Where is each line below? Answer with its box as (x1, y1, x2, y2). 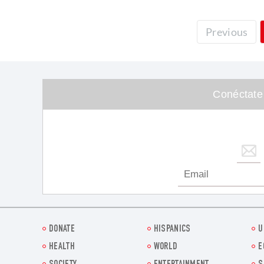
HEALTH (49, 242, 75, 252)
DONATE (49, 225, 75, 235)
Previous (206, 25, 248, 38)
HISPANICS (153, 225, 191, 235)
